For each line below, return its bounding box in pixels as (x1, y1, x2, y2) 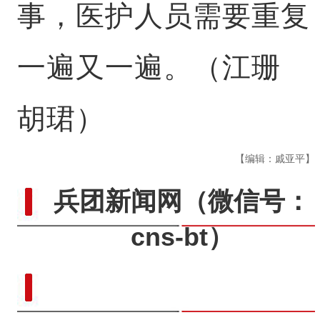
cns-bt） (131, 222, 234, 251)
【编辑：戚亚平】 (235, 153, 316, 164)
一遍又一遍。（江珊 (16, 51, 281, 83)
